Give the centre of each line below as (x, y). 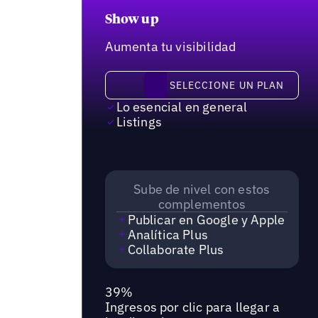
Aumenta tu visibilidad (170, 47)
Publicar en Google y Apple (206, 219)
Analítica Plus (168, 234)
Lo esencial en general (182, 107)
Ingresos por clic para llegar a (192, 307)
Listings (139, 122)
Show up (132, 20)
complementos (202, 204)
